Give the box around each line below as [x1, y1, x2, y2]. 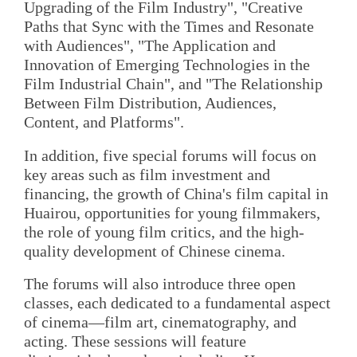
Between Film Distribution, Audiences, [24, 94, 277, 112]
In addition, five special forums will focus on [24, 146, 316, 164]
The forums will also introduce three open [24, 274, 296, 292]
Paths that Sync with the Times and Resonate [24, 18, 314, 36]
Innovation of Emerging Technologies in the [24, 56, 310, 74]
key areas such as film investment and [24, 165, 270, 183]
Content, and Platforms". [24, 113, 184, 131]
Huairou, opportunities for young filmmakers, [24, 203, 320, 222]
